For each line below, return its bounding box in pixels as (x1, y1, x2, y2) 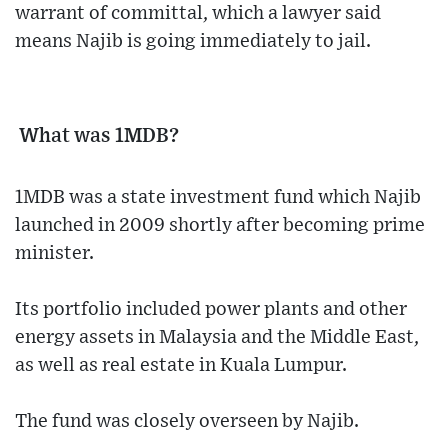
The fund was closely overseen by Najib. (15, 412, 359, 432)
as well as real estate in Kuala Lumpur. (15, 356, 347, 376)
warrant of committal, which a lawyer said (15, 4, 381, 24)
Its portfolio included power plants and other (15, 300, 407, 320)
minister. (15, 244, 94, 264)
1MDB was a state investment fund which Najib (15, 188, 421, 208)
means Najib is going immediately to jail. (15, 32, 371, 52)
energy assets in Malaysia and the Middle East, (15, 328, 419, 348)
